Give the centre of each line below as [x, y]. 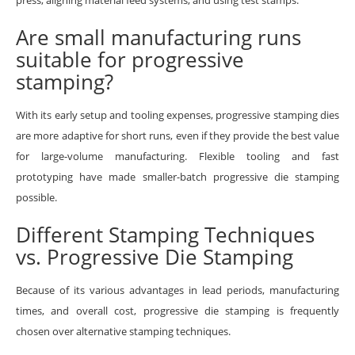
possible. [36, 197]
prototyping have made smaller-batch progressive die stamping [177, 176]
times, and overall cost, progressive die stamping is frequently [177, 310]
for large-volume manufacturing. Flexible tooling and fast [177, 156]
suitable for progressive [130, 59]
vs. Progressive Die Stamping [155, 256]
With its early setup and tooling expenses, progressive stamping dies [177, 115]
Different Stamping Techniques [165, 234]
